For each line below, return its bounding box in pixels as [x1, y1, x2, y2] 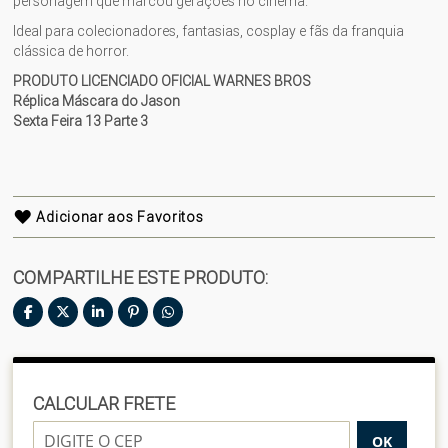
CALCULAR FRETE [33, 392, 176, 415]
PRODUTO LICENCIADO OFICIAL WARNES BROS [13, 72, 312, 90]
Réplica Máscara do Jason [13, 92, 181, 110]
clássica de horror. [13, 42, 130, 60]
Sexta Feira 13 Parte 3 [13, 112, 149, 130]
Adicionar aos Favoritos [36, 208, 204, 226]
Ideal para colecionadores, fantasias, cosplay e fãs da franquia [13, 22, 405, 40]
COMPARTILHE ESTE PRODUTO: [13, 266, 269, 289]
